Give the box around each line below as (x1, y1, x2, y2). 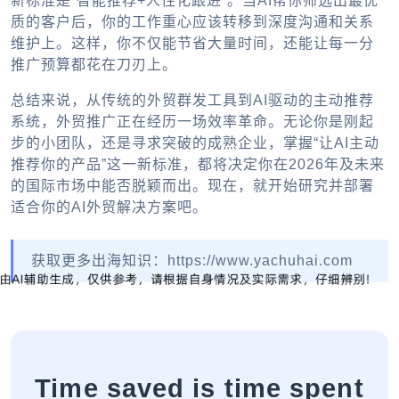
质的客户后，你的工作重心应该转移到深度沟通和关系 (11, 14, 374, 30)
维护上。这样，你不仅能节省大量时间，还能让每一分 (11, 36, 374, 52)
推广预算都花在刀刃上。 (11, 57, 177, 73)
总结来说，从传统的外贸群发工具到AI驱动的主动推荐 (11, 93, 374, 109)
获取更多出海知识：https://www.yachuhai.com (31, 253, 353, 269)
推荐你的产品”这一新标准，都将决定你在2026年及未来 (11, 157, 385, 173)
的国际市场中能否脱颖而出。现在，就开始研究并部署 (11, 178, 374, 194)
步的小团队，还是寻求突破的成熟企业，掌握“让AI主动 (11, 135, 379, 151)
